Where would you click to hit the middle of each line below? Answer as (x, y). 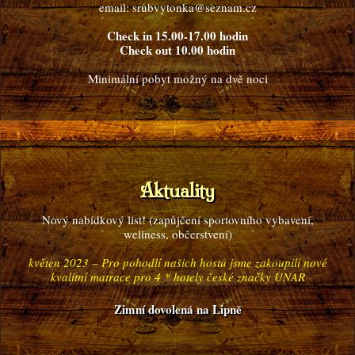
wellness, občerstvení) (177, 234)
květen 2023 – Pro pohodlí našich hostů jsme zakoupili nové (177, 262)
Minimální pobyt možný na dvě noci (177, 78)
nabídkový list (107, 219)
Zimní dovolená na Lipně (177, 309)
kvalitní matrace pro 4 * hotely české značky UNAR (177, 277)
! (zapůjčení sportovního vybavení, (227, 219)
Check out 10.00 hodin (177, 50)
